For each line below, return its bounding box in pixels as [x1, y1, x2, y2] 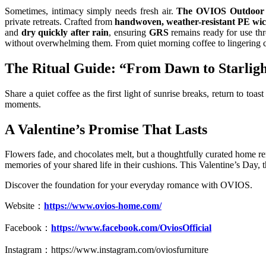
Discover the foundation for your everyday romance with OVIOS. [5, 180, 252, 191]
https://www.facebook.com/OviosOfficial [51, 223, 211, 233]
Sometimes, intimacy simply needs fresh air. [5, 5, 177, 16]
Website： [5, 201, 44, 211]
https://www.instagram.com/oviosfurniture [51, 245, 208, 255]
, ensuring [109, 27, 149, 37]
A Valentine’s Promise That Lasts [5, 121, 207, 137]
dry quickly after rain [21, 27, 109, 37]
